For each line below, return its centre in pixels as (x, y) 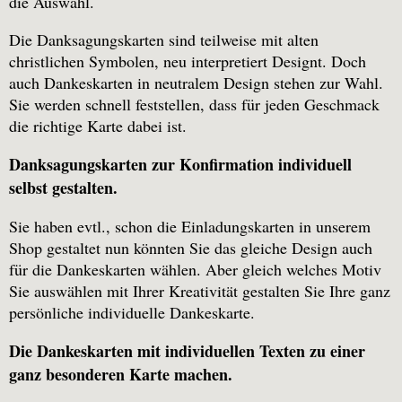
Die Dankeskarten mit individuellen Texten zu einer (187, 351)
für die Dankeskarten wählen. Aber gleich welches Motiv (195, 270)
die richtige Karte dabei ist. (98, 126)
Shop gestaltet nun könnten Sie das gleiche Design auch (191, 248)
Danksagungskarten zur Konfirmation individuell (180, 165)
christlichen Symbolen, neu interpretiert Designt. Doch (188, 61)
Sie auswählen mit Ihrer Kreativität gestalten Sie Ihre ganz (200, 291)
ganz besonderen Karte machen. (121, 375)
